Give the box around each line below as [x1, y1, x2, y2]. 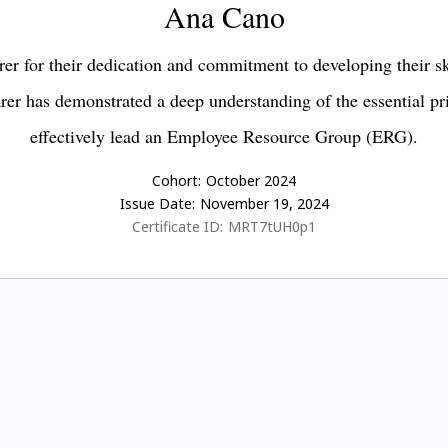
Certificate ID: [132, 217, 223, 237]
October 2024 [206, 171, 296, 191]
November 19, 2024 [199, 194, 329, 214]
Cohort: [152, 171, 201, 191]
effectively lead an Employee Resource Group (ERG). [30, 124, 418, 149]
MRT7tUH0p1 [228, 217, 316, 237]
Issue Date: [119, 194, 195, 214]
